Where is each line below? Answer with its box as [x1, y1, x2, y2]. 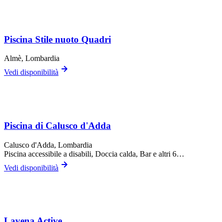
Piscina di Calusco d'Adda [4, 120, 111, 131]
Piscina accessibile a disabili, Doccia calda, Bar [4, 149, 151, 158]
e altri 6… [151, 149, 184, 158]
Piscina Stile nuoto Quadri [4, 34, 111, 45]
